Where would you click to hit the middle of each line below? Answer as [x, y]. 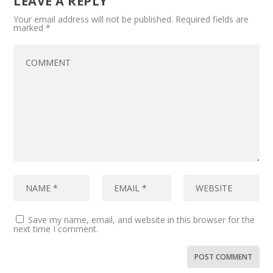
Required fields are [212, 19]
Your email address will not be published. [94, 19]
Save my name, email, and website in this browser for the [142, 219]
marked [30, 27]
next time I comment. [56, 229]
